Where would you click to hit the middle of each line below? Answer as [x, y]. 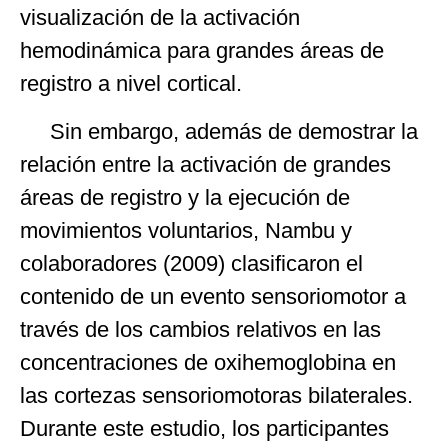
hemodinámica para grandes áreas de [202, 51]
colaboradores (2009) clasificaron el [191, 263]
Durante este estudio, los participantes [204, 428]
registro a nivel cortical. [131, 84]
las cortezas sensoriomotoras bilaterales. [216, 395]
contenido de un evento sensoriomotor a [213, 296]
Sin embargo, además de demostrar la [219, 131]
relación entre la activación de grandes [205, 164]
